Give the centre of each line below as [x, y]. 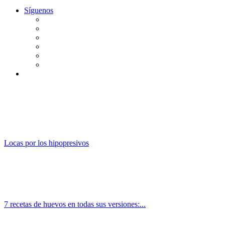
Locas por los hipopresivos [46, 143]
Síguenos [39, 10]
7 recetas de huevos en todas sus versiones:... [75, 204]
